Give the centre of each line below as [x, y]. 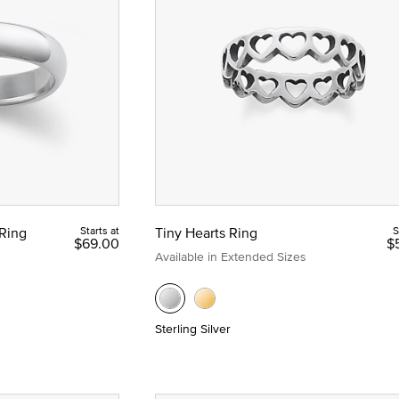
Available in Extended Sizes [230, 256]
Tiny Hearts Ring [206, 232]
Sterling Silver [192, 328]
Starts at [99, 230]
